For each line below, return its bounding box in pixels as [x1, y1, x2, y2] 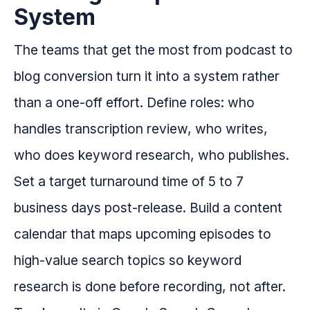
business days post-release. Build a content [14, 199, 282, 217]
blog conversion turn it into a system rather [14, 68, 280, 85]
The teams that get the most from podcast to [14, 42, 293, 59]
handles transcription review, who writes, [14, 120, 268, 138]
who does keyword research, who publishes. [14, 147, 289, 164]
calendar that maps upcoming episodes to [14, 226, 271, 243]
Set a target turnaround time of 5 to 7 [14, 173, 244, 190]
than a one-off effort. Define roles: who [14, 94, 255, 111]
